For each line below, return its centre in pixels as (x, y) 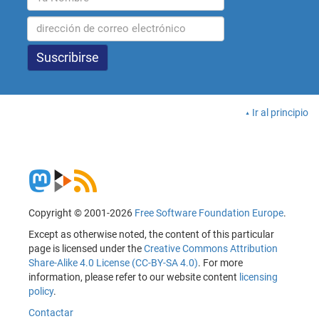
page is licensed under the (86, 249)
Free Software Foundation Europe (209, 213)
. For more (220, 263)
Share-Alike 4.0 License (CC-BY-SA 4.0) (113, 263)
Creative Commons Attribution (211, 249)
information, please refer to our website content (134, 277)
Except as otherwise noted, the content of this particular (151, 235)
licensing (258, 277)
